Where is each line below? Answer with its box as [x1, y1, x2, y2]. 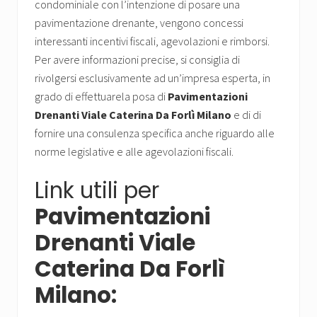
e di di [231, 108, 261, 122]
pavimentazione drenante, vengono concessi [35, 16, 243, 30]
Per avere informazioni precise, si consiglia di [35, 52, 240, 67]
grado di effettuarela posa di [35, 89, 168, 104]
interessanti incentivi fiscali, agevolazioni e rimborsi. [35, 34, 270, 49]
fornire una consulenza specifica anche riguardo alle [35, 126, 275, 141]
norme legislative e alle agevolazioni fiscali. [35, 144, 234, 159]
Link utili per [35, 175, 159, 207]
